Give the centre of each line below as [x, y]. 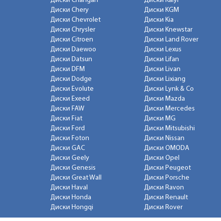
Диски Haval [69, 188]
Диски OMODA [167, 148]
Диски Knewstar [168, 30]
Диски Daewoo [73, 50]
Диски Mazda [165, 99]
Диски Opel [162, 158]
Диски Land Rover [171, 40]
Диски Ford [68, 129]
